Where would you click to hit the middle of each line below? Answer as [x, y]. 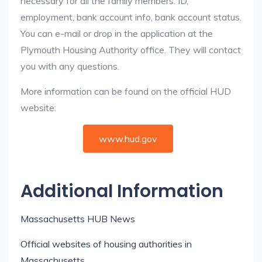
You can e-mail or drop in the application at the [117, 33]
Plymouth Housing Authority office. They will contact [131, 50]
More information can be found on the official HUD [126, 91]
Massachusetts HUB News [78, 219]
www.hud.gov [128, 139]
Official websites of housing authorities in [106, 244]
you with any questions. [70, 66]
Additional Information [122, 191]
